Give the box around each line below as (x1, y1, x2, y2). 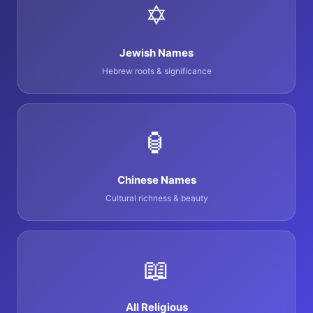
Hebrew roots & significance (101, 66, 212, 77)
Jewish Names (119, 46, 194, 60)
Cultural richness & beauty (105, 193, 208, 204)
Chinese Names (117, 173, 196, 187)
